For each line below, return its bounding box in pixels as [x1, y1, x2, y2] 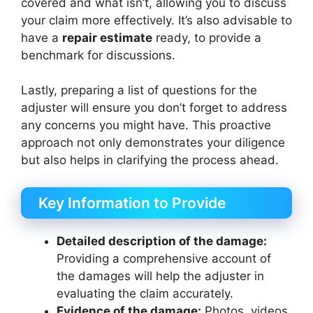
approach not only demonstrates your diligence [21, 136, 285, 150]
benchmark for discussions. [21, 48, 175, 62]
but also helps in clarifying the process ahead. [21, 153, 279, 168]
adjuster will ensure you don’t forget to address [21, 101, 287, 115]
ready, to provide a [152, 30, 261, 45]
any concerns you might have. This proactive [21, 118, 271, 133]
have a [21, 30, 62, 45]
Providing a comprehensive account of [57, 251, 271, 265]
